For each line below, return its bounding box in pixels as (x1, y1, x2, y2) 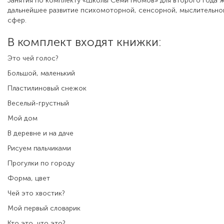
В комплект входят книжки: (7, 34, 161, 49)
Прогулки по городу (7, 159, 74, 168)
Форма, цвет (7, 174, 50, 183)
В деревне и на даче (7, 129, 73, 138)
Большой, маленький (7, 69, 75, 78)
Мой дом (7, 114, 37, 123)
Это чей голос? (7, 54, 58, 63)
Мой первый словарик (7, 204, 80, 213)
